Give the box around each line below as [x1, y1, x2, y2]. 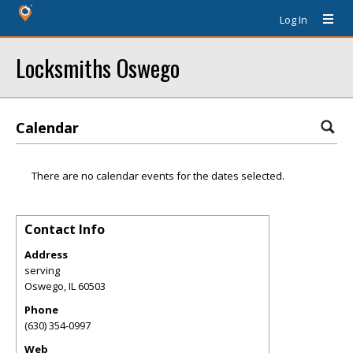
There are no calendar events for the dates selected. [32, 169, 284, 183]
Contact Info [24, 221, 105, 238]
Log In [280, 13, 307, 27]
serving [24, 263, 60, 277]
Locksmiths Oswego [16, 50, 180, 84]
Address [24, 247, 68, 262]
